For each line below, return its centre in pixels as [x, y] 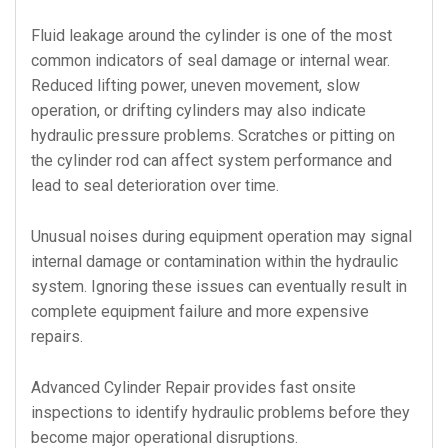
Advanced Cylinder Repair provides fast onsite [193, 387]
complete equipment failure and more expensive [200, 311]
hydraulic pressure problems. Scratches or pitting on [213, 135]
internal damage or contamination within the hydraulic [214, 261]
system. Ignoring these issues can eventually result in [219, 286]
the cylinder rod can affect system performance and [211, 160]
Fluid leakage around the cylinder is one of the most [211, 35]
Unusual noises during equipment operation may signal [221, 236]
